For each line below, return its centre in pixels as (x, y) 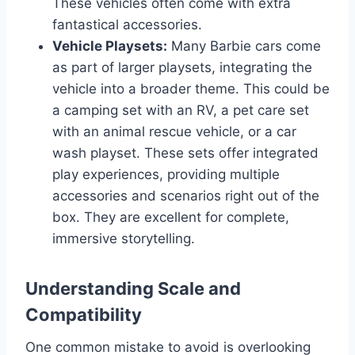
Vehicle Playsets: (110, 46)
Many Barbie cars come (244, 46)
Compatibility (84, 314)
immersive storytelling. (124, 238)
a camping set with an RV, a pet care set (181, 110)
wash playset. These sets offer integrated (185, 153)
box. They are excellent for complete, (171, 217)
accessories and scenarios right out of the (186, 195)
